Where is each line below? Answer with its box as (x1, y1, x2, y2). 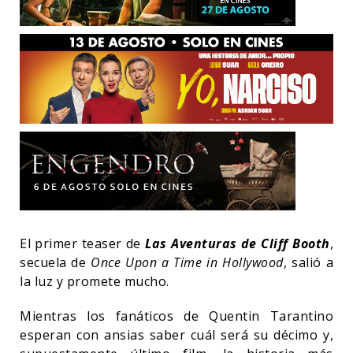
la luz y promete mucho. (20, 272, 169, 290)
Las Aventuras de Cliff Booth (145, 234, 330, 252)
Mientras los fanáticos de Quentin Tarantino (20, 307, 333, 325)
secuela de (20, 253, 91, 271)
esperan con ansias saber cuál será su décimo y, (20, 325, 333, 344)
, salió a (283, 253, 334, 271)
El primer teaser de (20, 234, 146, 252)
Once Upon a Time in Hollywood (91, 253, 284, 271)
